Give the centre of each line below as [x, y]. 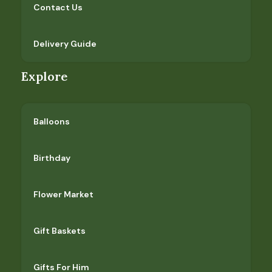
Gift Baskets [59, 231]
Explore [44, 76]
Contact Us [58, 7]
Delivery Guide [65, 44]
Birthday [52, 158]
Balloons [52, 121]
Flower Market [63, 194]
